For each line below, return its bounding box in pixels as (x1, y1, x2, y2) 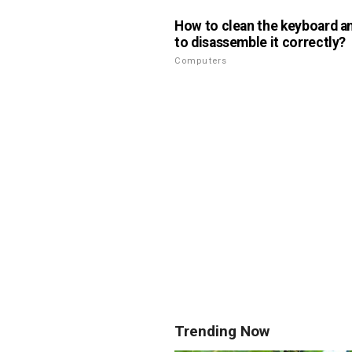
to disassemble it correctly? (174, 35, 346, 51)
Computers (174, 56, 228, 67)
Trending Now (174, 321, 269, 340)
